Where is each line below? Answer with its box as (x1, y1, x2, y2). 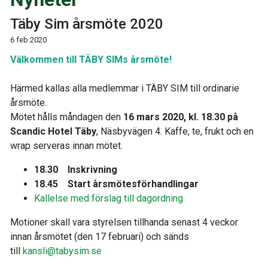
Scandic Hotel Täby (10, 126, 96, 137)
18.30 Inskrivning (34, 164, 117, 175)
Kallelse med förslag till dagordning (34, 193, 185, 204)
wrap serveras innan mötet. (10, 140, 123, 151)
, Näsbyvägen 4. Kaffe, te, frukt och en (96, 126, 254, 137)
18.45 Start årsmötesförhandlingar (34, 178, 199, 190)
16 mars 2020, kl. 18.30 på (123, 111, 238, 123)
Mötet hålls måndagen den (10, 111, 123, 123)
